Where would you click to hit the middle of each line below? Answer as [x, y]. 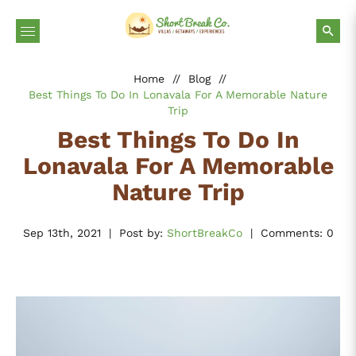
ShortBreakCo [204, 232]
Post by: [143, 232]
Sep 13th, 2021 [62, 232]
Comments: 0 [297, 232]
